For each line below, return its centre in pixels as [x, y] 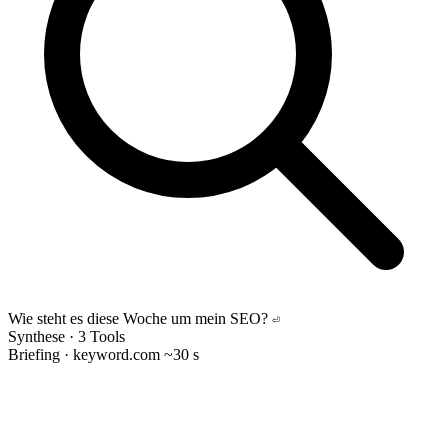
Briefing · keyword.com [84, 354]
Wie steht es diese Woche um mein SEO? [138, 318]
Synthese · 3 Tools [66, 336]
